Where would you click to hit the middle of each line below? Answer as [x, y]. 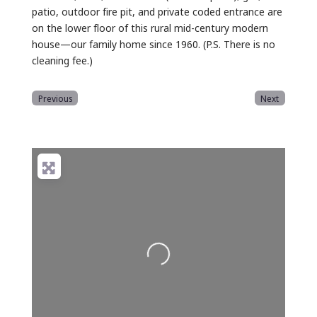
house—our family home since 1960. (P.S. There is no [153, 43]
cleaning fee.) [62, 59]
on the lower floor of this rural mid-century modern [150, 27]
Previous [55, 98]
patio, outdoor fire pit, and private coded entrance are [157, 11]
